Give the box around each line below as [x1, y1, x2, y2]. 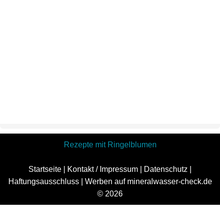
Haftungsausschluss [8, 177, 79, 186]
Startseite [28, 165, 61, 174]
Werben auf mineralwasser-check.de [84, 177, 212, 186]
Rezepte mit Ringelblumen [63, 140, 157, 149]
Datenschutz [144, 165, 188, 174]
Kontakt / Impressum [67, 165, 138, 174]
